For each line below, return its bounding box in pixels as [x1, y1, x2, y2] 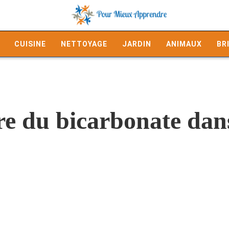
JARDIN [122, 40, 151, 48]
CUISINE [14, 40, 46, 48]
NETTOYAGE [61, 40, 107, 48]
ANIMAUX [166, 40, 202, 48]
